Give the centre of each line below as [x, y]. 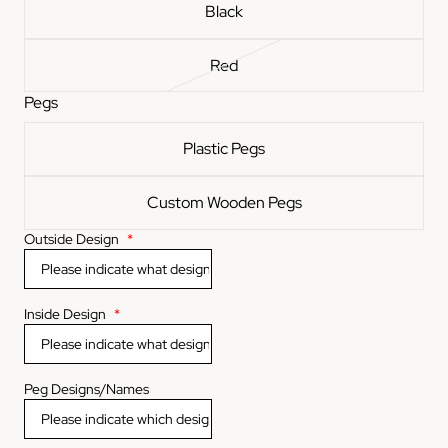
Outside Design [71, 239]
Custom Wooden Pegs [224, 203]
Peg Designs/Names [86, 389]
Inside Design [65, 314]
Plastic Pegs [224, 149]
